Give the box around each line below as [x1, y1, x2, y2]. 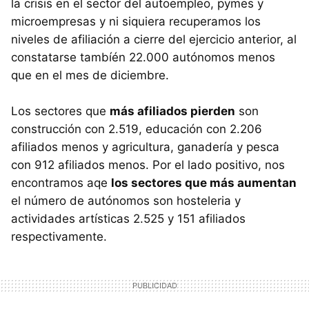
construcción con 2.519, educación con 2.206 [11, 121, 262, 136]
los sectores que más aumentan [111, 175, 297, 190]
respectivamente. [11, 229, 107, 243]
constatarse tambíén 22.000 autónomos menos [11, 50, 275, 64]
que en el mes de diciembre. [11, 68, 169, 82]
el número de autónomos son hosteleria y [11, 193, 241, 208]
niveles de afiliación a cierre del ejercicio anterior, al [11, 32, 297, 46]
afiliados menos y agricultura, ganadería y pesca [11, 139, 279, 154]
